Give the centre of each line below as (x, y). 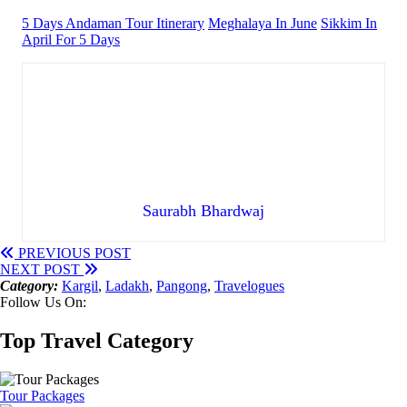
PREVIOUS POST (73, 253)
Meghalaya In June (263, 23)
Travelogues (249, 285)
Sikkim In (349, 23)
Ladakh (127, 285)
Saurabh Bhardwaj (203, 210)
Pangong (182, 285)
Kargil (80, 285)
